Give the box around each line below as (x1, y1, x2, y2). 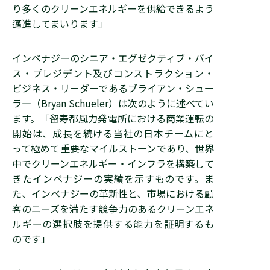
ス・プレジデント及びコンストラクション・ (12, 66, 214, 80)
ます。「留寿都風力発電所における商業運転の (12, 111, 214, 125)
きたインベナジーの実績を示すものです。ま (12, 171, 214, 186)
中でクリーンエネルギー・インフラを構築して (12, 156, 214, 171)
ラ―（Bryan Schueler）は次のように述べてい (12, 96, 214, 110)
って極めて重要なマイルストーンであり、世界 (12, 141, 214, 155)
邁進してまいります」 (12, 16, 108, 31)
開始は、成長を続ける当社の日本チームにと (12, 126, 214, 140)
